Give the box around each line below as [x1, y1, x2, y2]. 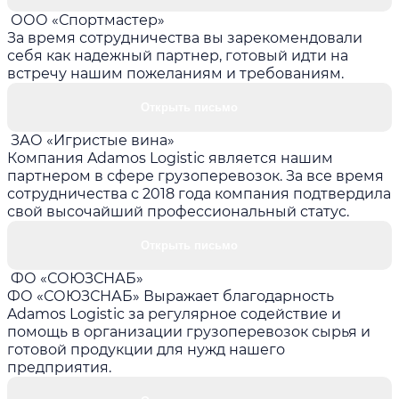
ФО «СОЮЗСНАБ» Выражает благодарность [7, 287, 334, 305]
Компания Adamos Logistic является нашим [7, 149, 333, 167]
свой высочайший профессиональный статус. [7, 202, 349, 220]
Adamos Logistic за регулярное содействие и [7, 305, 341, 322]
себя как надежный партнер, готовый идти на [7, 46, 348, 64]
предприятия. [7, 358, 111, 376]
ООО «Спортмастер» [11, 11, 165, 28]
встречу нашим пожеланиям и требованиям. [7, 64, 344, 82]
